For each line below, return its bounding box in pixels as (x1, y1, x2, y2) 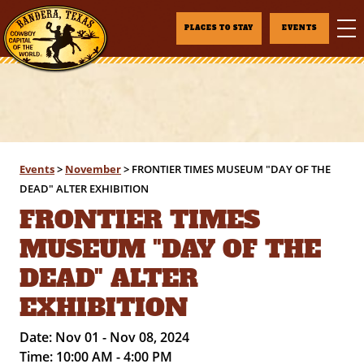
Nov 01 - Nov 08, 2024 (55, 328, 190, 346)
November (65, 162, 122, 176)
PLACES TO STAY (184, 24, 253, 32)
